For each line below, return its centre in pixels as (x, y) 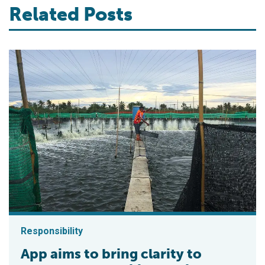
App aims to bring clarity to (111, 253)
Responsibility (52, 231)
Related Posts (71, 14)
